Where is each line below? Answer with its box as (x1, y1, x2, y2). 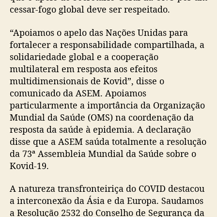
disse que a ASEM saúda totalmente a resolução (10, 135, 206, 147)
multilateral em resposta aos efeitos (10, 62, 157, 75)
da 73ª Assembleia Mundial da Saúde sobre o (10, 147, 196, 159)
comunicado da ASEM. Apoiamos (10, 87, 146, 99)
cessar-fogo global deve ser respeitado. (10, 3, 170, 15)
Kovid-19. (10, 159, 49, 171)
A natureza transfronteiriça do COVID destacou (10, 183, 204, 195)
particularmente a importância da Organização (10, 99, 205, 111)
